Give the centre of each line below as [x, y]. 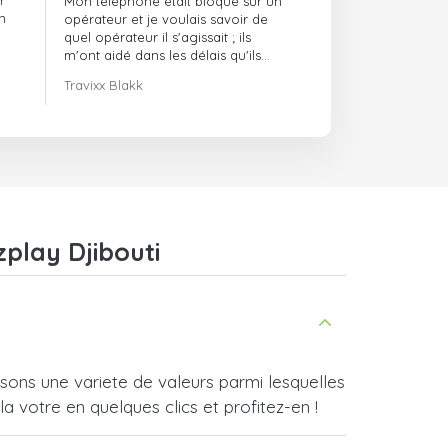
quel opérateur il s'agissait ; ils [158, 37]
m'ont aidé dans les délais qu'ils [163, 55]
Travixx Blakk [104, 85]
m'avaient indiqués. [124, 73]
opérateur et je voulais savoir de [166, 19]
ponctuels [101, 13]
